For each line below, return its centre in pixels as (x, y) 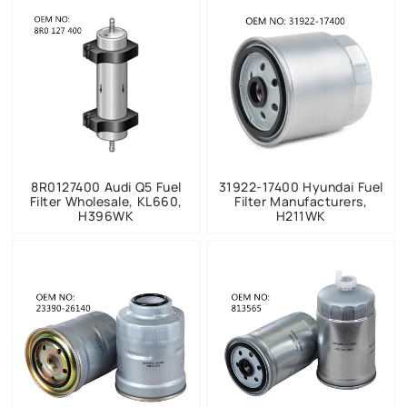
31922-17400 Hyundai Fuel (301, 186)
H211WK (301, 215)
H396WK (106, 215)
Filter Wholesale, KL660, (106, 201)
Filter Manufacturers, (301, 201)
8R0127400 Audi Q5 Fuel (106, 186)
